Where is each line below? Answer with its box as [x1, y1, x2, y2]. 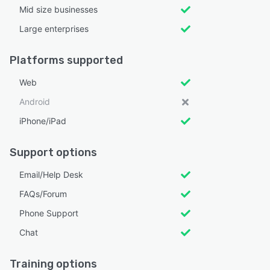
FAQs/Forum [19, 188, 67, 199]
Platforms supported [10, 53, 123, 67]
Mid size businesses [19, 4, 98, 14]
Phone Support [19, 207, 78, 218]
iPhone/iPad [19, 115, 66, 126]
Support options [10, 145, 97, 159]
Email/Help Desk [19, 169, 83, 180]
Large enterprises [19, 23, 89, 34]
